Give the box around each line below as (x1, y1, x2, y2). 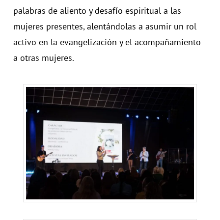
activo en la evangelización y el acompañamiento (13, 36, 201, 48)
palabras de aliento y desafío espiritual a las (13, 5, 181, 16)
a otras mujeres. (13, 52, 74, 63)
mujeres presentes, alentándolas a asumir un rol (13, 21, 196, 32)
